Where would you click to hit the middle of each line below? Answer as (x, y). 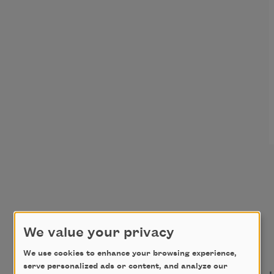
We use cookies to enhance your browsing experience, (130, 254)
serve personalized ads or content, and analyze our (125, 266)
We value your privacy (99, 233)
